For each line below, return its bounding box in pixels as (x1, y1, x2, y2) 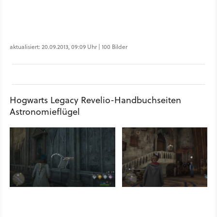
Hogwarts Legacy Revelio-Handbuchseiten (10, 94, 181, 106)
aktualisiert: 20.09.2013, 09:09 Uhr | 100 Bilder (10, 43, 127, 51)
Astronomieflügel (10, 106, 80, 118)
